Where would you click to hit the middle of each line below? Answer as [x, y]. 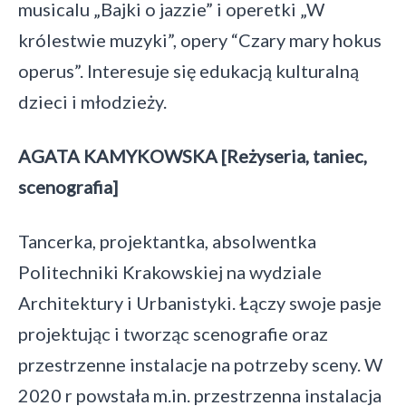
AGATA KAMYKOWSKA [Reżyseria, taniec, [193, 156]
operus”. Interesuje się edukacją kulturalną [188, 71]
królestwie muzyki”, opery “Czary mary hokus [200, 40]
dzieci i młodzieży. [92, 101]
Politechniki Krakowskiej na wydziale [170, 272]
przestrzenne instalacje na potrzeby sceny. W [200, 364]
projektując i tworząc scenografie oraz [173, 333]
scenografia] [68, 187]
